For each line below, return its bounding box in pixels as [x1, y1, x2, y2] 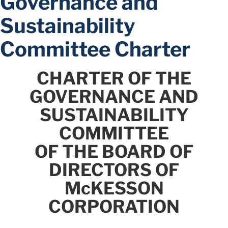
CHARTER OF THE [37, 68, 191, 89]
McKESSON [64, 178, 164, 199]
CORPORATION [48, 196, 180, 217]
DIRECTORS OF [49, 159, 179, 181]
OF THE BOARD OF [35, 141, 193, 162]
